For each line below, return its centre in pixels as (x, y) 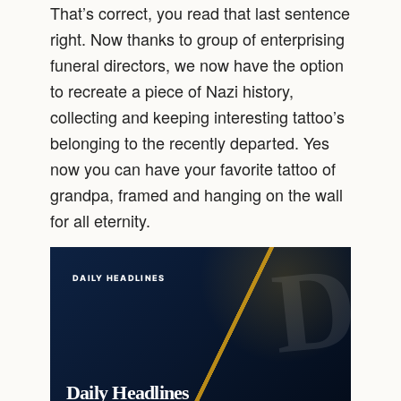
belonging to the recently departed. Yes (190, 143)
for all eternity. (100, 221)
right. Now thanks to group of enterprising (197, 39)
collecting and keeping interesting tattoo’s (197, 117)
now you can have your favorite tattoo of (193, 169)
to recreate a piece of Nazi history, (172, 91)
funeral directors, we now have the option (197, 65)
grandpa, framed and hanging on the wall (196, 195)
